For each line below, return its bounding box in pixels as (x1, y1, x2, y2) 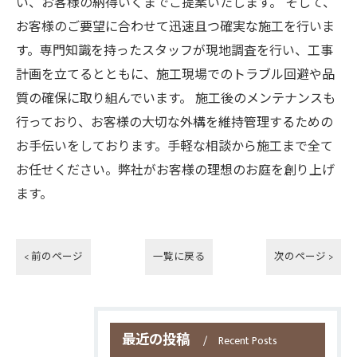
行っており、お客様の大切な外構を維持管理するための (16, 112, 333, 134)
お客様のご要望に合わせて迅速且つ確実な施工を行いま (16, 17, 335, 38)
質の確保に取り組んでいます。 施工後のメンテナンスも (16, 88, 335, 110)
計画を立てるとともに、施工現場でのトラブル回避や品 (16, 65, 335, 86)
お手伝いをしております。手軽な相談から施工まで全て (16, 136, 333, 158)
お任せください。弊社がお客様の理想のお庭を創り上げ (16, 160, 335, 182)
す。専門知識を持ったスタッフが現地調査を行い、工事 (16, 41, 333, 62)
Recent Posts (218, 332, 277, 350)
